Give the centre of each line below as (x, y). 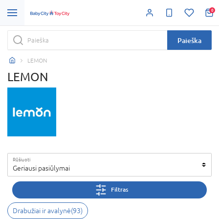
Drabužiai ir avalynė (42, 210)
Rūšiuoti (22, 159)
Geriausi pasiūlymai (41, 168)
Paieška (189, 40)
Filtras (119, 190)
